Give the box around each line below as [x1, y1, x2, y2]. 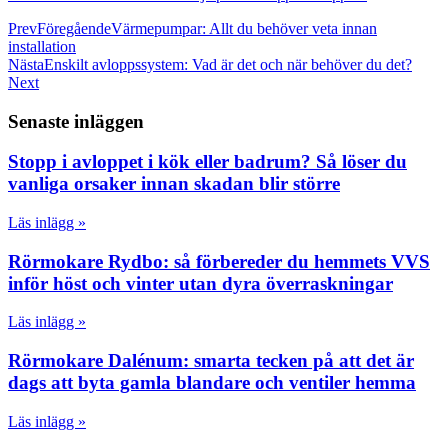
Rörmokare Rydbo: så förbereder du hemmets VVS [8, 250, 430, 272]
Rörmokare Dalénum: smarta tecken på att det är [8, 350, 414, 372]
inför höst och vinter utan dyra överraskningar [8, 272, 393, 294]
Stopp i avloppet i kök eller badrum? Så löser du [8, 151, 407, 173]
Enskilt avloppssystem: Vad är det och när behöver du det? [44, 55, 412, 73]
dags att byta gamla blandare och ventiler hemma [8, 372, 416, 394]
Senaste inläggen [8, 110, 144, 132]
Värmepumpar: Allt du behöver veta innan [111, 19, 377, 37]
